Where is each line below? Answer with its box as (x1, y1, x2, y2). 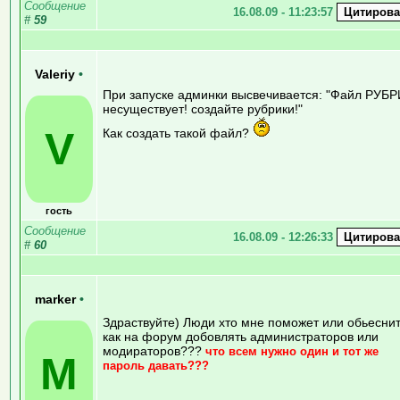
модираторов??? (103, 343, 205, 358)
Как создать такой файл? (103, 125, 253, 140)
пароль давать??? (103, 358, 209, 372)
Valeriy (35, 67, 79, 81)
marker (34, 292, 79, 306)
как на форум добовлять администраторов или (103, 329, 379, 344)
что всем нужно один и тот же (205, 344, 379, 358)
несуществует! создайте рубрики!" (103, 101, 303, 116)
